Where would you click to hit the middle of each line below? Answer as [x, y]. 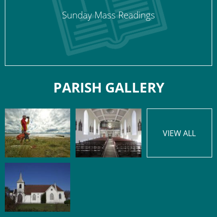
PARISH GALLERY [108, 87]
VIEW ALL [179, 133]
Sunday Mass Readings [108, 15]
